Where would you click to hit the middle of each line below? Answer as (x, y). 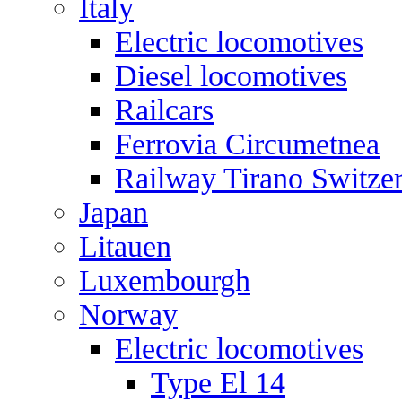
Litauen (125, 246)
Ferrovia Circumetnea (247, 144)
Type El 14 (218, 383)
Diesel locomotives (231, 76)
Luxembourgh (165, 280)
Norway (128, 315)
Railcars (164, 110)
